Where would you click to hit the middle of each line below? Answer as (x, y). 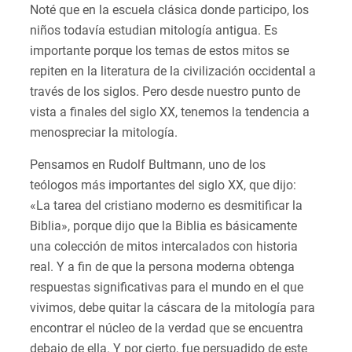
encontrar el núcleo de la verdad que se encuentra (167, 328)
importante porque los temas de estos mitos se (159, 51)
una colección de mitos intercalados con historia (164, 247)
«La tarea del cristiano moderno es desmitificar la (166, 206)
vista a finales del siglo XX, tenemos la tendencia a (170, 112)
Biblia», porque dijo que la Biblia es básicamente (163, 226)
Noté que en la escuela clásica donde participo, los (169, 10)
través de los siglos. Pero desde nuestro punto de (165, 92)
